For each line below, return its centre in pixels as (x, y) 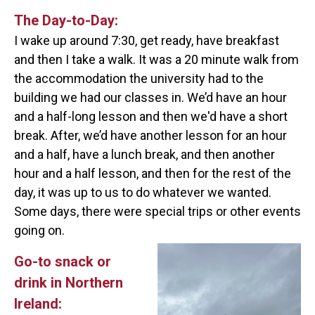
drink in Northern (69, 283)
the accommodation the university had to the (139, 79)
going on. (39, 231)
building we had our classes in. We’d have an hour (150, 98)
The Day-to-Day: (66, 21)
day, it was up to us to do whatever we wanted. (143, 193)
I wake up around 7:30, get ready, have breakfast (147, 41)
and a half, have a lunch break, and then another (144, 155)
